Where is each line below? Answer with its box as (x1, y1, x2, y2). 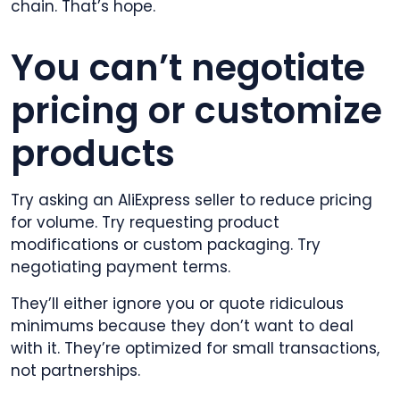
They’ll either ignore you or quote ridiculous (11, 292, 344, 314)
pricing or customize (11, 85, 382, 136)
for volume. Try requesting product (11, 211, 279, 233)
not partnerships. (11, 359, 140, 381)
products (11, 128, 175, 179)
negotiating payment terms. (11, 255, 230, 278)
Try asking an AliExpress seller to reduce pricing (11, 188, 372, 211)
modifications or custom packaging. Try (11, 233, 321, 255)
